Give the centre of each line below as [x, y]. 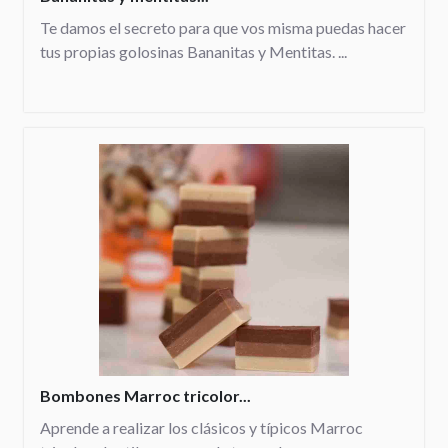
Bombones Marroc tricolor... [145, 396]
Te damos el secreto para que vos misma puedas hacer [223, 28]
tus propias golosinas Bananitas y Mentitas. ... [193, 52]
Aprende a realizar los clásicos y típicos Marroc [201, 428]
